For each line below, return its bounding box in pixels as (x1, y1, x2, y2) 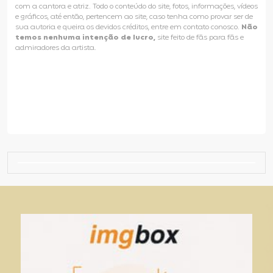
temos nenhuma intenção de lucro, (15, 32, 157, 43)
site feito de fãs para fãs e (157, 32, 244, 43)
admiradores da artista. (15, 43, 96, 54)
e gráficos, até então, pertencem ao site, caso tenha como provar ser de (15, 12, 253, 23)
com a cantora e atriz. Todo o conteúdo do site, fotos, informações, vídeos (15, 1, 258, 12)
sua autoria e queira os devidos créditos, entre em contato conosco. (15, 22, 241, 33)
